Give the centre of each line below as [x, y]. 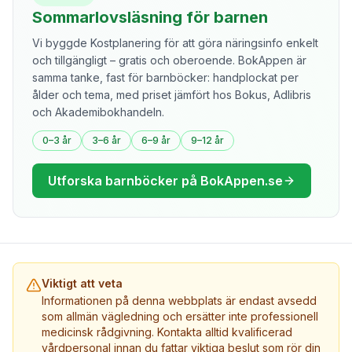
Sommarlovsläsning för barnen [150, 17]
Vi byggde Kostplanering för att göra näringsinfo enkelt [175, 43]
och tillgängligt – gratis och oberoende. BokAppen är [169, 60]
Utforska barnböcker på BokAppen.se [165, 181]
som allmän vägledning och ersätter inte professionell [180, 316]
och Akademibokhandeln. [98, 112]
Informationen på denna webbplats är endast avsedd [179, 301]
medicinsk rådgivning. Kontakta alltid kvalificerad [167, 332]
